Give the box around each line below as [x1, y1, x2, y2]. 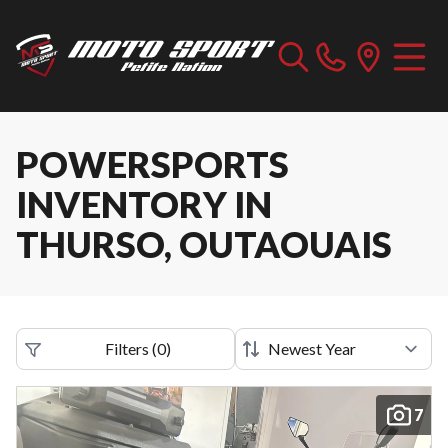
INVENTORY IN [16, 182, 272, 226]
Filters [104, 339, 149, 358]
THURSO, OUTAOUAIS [16, 222, 392, 266]
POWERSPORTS [16, 142, 289, 186]
